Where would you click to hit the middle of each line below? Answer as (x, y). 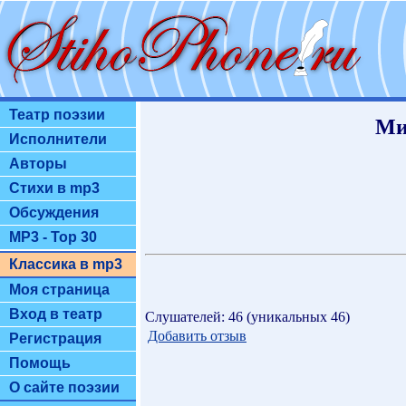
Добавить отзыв (197, 335)
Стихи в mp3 (54, 188)
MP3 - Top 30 (53, 237)
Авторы (38, 164)
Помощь (40, 363)
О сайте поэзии (64, 387)
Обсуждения (54, 213)
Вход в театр (56, 314)
